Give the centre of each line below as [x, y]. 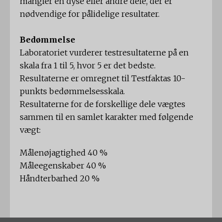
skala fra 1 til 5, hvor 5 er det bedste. [88, 66]
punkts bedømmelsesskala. [72, 91]
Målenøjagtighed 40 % [64, 153]
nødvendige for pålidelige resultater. [90, 14]
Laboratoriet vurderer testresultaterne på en [104, 53]
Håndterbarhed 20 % [60, 179]
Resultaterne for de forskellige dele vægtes [103, 104]
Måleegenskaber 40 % [63, 166]
